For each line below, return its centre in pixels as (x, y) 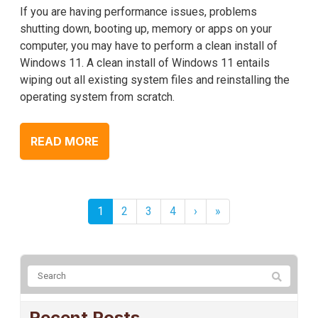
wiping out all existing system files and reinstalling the (155, 79)
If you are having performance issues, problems (138, 11)
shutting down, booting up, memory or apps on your (146, 28)
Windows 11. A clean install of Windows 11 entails (145, 62)
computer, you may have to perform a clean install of (149, 45)
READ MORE (65, 141)
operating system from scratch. (97, 97)
